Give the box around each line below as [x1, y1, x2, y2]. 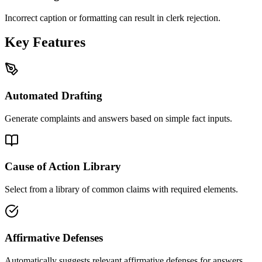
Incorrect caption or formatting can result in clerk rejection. [5, 12, 220, 23]
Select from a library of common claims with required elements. [5, 184, 238, 195]
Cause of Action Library [5, 160, 121, 173]
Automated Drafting [5, 89, 102, 102]
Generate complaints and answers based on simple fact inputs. [5, 113, 232, 123]
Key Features [5, 35, 85, 50]
